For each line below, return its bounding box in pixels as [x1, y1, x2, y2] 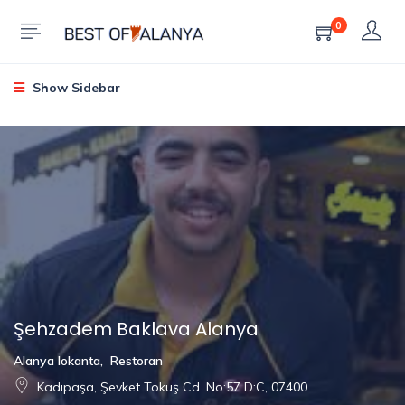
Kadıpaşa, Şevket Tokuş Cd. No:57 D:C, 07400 [37, 379, 307, 395]
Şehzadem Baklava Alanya [14, 316, 259, 343]
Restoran [110, 353, 163, 369]
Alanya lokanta [14, 353, 100, 369]
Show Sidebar [29, 80, 120, 96]
